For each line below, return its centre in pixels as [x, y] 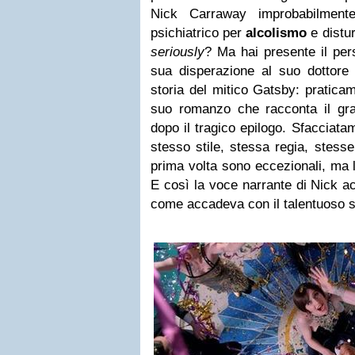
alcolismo [277, 33]
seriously [177, 52]
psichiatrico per [198, 33]
